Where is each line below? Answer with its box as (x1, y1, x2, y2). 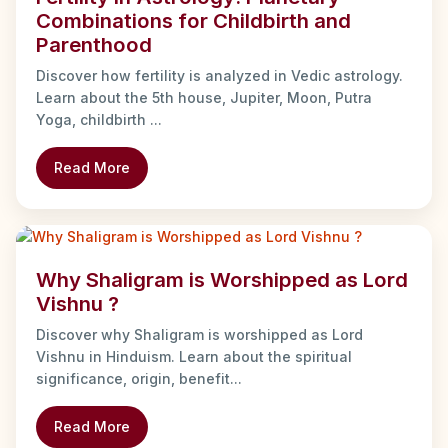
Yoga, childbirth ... (36, 110, 162, 128)
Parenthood (36, 31, 152, 57)
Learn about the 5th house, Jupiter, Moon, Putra (36, 88, 372, 106)
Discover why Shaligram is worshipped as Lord (36, 326, 363, 344)
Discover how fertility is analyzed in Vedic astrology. (36, 66, 403, 84)
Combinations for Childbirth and (36, 7, 351, 33)
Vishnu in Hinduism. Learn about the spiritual (36, 348, 352, 366)
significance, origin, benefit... (36, 370, 242, 388)
